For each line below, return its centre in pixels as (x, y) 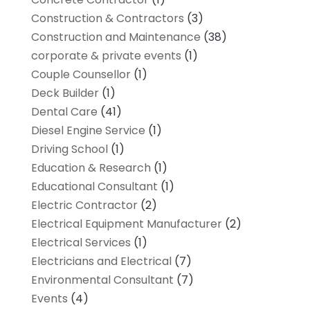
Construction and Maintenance (116, 37)
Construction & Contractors (107, 18)
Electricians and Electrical (101, 261)
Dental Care (64, 111)
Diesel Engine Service (88, 130)
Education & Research (91, 167)
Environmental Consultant (102, 280)
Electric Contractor (84, 205)
